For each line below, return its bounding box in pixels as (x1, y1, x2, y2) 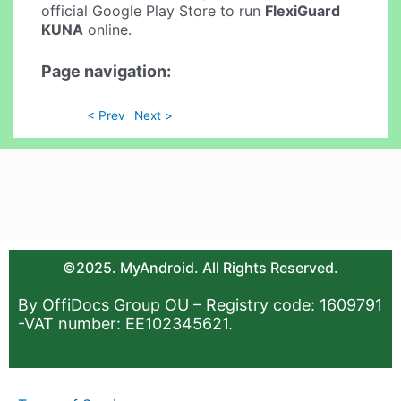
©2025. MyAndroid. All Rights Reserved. (63, 259, 338, 277)
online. (83, 20, 132, 38)
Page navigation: (41, 62, 172, 81)
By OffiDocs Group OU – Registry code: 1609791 (18, 295, 382, 315)
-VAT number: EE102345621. (18, 314, 233, 334)
